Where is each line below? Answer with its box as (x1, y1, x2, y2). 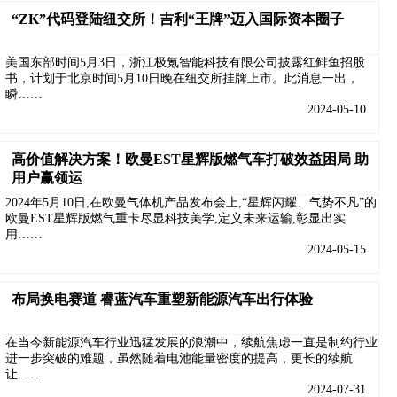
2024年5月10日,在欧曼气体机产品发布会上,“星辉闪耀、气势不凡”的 (5, 196, 377, 209)
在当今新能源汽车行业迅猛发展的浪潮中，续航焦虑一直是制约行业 (5, 336, 378, 349)
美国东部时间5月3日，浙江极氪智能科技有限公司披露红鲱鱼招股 (5, 56, 365, 69)
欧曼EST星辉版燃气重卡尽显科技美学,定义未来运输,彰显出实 (5, 212, 346, 225)
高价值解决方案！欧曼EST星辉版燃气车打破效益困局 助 (12, 152, 369, 167)
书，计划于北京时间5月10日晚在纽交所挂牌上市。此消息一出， (5, 72, 359, 85)
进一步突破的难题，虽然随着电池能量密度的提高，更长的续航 (5, 352, 353, 365)
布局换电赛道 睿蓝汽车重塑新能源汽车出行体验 (12, 292, 313, 307)
